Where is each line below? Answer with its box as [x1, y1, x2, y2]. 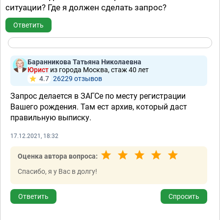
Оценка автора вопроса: [18, 152, 98, 160]
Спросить [168, 192, 199, 200]
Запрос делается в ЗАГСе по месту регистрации [10, 91, 186, 101]
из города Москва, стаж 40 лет [50, 66, 149, 74]
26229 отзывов [53, 75, 102, 82]
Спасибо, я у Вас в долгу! [18, 167, 97, 175]
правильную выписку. [10, 113, 91, 122]
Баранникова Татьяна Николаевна [27, 58, 141, 66]
